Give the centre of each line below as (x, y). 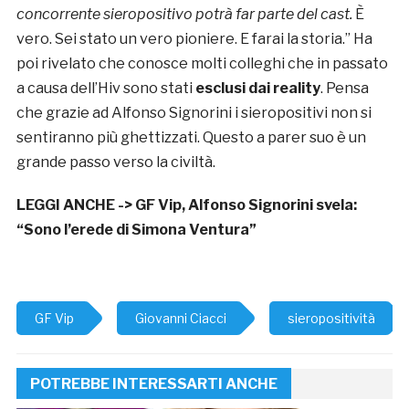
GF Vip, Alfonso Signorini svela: (246, 205)
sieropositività (331, 319)
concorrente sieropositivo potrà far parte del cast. (184, 15)
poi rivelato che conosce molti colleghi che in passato (202, 64)
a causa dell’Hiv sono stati (105, 89)
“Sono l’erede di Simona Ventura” (136, 230)
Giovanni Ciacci (180, 319)
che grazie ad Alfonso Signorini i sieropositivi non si (194, 113)
